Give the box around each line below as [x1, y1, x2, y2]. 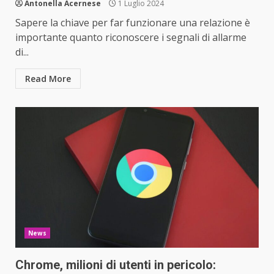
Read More [25, 72, 71, 84]
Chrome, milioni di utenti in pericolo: [15, 257, 216, 272]
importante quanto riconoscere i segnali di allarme [15, 30, 246, 44]
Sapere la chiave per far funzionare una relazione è [15, 15, 250, 29]
